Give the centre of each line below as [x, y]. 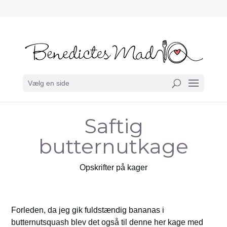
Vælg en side [48, 83]
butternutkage [113, 146]
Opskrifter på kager [113, 167]
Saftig [113, 126]
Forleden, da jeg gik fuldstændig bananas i [88, 210]
